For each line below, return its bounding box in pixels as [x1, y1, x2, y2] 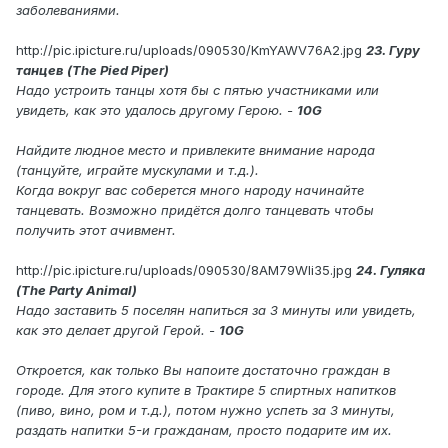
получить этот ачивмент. [16, 222, 176, 239]
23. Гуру [366, 42, 420, 59]
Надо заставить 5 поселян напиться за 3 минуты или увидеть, [16, 302, 416, 319]
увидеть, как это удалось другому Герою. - [16, 102, 297, 119]
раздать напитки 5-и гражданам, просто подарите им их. [16, 422, 392, 439]
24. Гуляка [356, 262, 425, 279]
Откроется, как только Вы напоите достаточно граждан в [16, 362, 390, 379]
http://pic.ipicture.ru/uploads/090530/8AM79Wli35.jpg [16, 262, 352, 279]
